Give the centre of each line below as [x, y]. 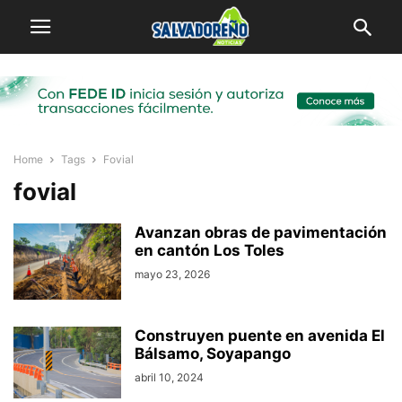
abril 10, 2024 [169, 378]
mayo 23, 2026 [172, 275]
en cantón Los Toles [210, 251]
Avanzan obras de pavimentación [261, 233]
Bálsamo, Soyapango [213, 354]
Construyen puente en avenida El [260, 336]
